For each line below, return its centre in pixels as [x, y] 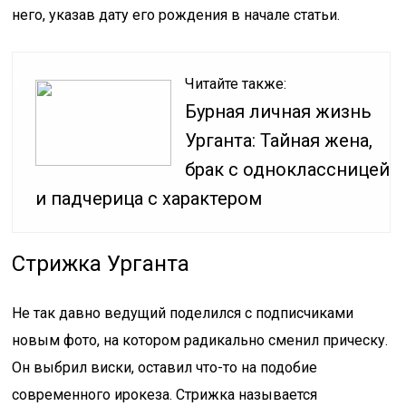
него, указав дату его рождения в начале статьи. [176, 15]
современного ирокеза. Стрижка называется [165, 395]
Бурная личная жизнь [279, 111]
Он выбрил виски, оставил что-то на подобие [165, 367]
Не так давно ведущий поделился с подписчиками [183, 313]
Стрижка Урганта [101, 264]
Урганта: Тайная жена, [279, 140]
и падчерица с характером [149, 198]
